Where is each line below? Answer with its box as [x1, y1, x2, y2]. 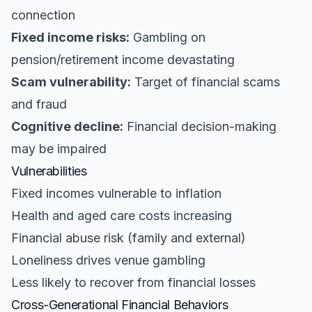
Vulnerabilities [11, 164, 87, 178]
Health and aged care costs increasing [11, 208, 232, 223]
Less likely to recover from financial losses [11, 275, 256, 290]
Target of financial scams [131, 75, 280, 89]
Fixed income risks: [11, 30, 130, 45]
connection [11, 8, 75, 22]
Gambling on [130, 30, 205, 45]
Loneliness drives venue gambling [11, 253, 205, 267]
